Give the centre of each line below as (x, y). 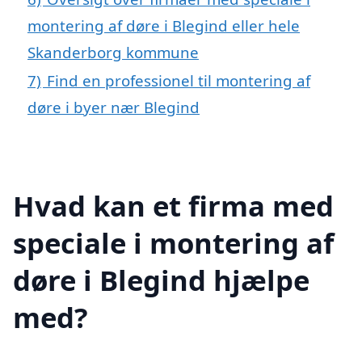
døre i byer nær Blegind (114, 107)
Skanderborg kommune (113, 53)
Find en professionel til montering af (179, 81)
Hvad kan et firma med (173, 205)
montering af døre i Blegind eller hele (164, 26)
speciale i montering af (173, 242)
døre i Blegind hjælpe (161, 280)
